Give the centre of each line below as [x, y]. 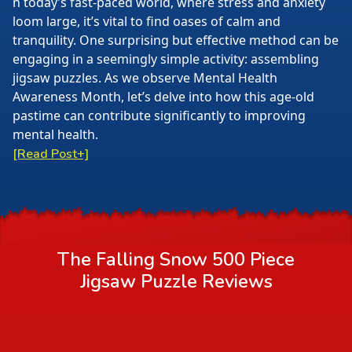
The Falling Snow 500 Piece [176, 260]
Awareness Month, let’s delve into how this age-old [163, 97]
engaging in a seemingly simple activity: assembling [166, 59]
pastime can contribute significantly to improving [159, 115]
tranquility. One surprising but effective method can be [176, 40]
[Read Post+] [51, 154]
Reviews [235, 282]
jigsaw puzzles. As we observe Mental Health [145, 78]
